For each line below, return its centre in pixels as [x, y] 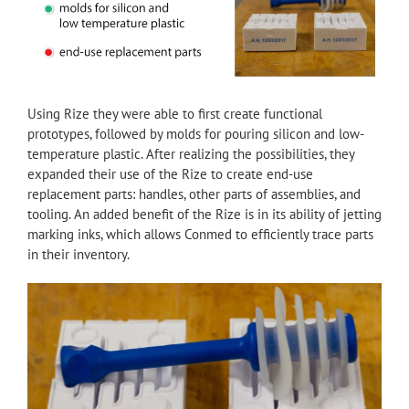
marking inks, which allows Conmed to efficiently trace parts [200, 235]
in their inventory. [79, 255]
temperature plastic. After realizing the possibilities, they [191, 154]
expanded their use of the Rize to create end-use [170, 174]
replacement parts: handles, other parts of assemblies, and [194, 194]
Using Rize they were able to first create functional [175, 114]
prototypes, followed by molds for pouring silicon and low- [196, 134]
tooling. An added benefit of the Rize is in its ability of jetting [204, 215]
